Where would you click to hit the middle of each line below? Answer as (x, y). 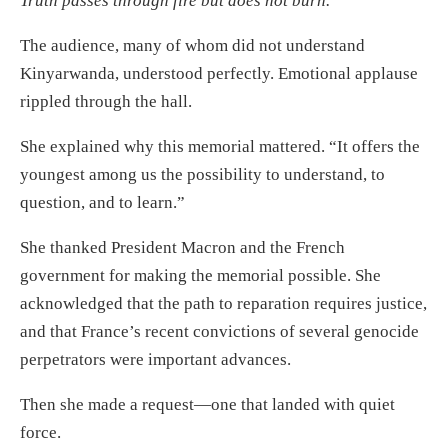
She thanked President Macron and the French (182, 247)
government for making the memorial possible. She (200, 275)
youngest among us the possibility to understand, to (202, 174)
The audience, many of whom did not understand (192, 45)
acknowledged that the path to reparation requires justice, (223, 303)
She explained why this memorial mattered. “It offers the (220, 146)
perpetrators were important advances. (155, 359)
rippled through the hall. (106, 101)
